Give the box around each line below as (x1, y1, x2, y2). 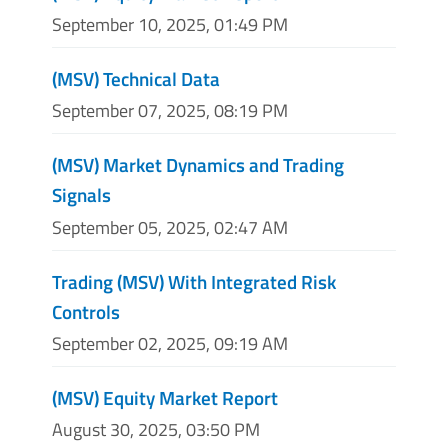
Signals (52, 180, 111, 210)
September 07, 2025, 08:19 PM (52, 97, 288, 125)
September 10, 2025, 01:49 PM (52, 11, 288, 39)
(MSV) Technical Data (52, 64, 220, 94)
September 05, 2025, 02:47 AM (52, 213, 288, 241)
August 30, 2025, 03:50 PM (52, 415, 260, 443)
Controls (52, 296, 120, 326)
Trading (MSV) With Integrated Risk (52, 266, 336, 296)
